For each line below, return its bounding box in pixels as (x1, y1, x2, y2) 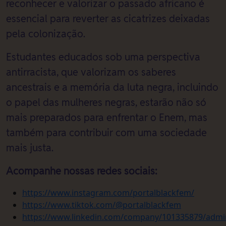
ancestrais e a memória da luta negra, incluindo (6, 81, 218, 94)
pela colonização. (6, 28, 85, 40)
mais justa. (6, 142, 53, 154)
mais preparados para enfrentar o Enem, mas (6, 111, 207, 124)
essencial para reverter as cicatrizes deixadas (6, 13, 210, 25)
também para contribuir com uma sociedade (6, 127, 207, 139)
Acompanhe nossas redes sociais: (6, 165, 157, 178)
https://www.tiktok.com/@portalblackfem (22, 199, 181, 211)
